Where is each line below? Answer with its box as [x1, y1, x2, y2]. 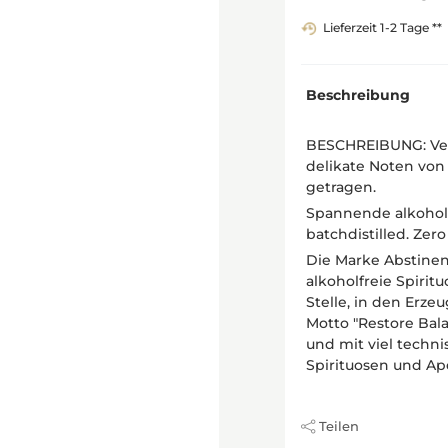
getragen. [306, 178, 376, 197]
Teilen [319, 417, 359, 434]
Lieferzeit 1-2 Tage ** [323, 19, 442, 35]
